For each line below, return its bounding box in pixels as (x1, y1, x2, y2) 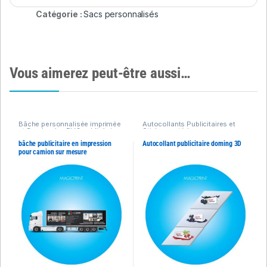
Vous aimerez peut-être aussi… (10, 64, 191, 82)
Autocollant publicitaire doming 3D (142, 139, 242, 148)
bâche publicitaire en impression (18, 139, 111, 148)
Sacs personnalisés (83, 9, 159, 20)
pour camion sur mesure (18, 147, 87, 156)
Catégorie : (35, 9, 84, 20)
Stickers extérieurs (142, 126, 204, 135)
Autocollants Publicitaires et (142, 120, 235, 129)
